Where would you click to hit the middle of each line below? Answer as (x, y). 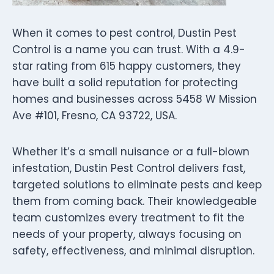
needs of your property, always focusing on (127, 234)
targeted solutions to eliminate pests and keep (137, 184)
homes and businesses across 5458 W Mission (135, 99)
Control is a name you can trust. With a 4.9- (129, 49)
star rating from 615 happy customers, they (127, 66)
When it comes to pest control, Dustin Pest (124, 33)
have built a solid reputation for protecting (125, 82)
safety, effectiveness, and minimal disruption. (133, 250)
